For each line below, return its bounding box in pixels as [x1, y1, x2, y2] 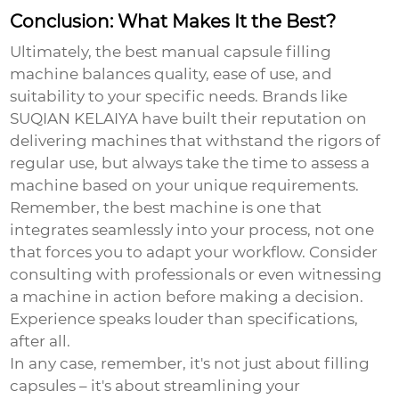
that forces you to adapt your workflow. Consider [10, 243, 379, 262]
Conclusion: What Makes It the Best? [10, 11, 337, 33]
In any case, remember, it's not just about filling [10, 354, 370, 373]
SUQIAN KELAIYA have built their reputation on [10, 110, 368, 128]
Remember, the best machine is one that [10, 199, 322, 217]
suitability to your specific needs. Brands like [10, 87, 348, 106]
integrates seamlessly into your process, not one [10, 221, 375, 240]
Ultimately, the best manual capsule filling [10, 43, 332, 61]
